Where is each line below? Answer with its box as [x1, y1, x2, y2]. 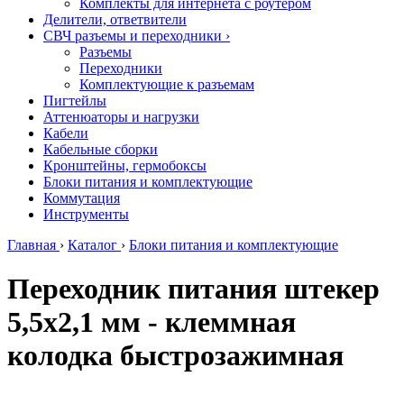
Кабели [43, 125, 88, 141]
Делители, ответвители [43, 12, 187, 27]
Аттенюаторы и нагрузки [43, 109, 199, 124]
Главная [7, 237, 56, 252]
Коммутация [43, 190, 120, 206]
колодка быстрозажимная [7, 339, 344, 372]
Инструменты [43, 207, 129, 222]
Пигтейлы [43, 93, 106, 108]
